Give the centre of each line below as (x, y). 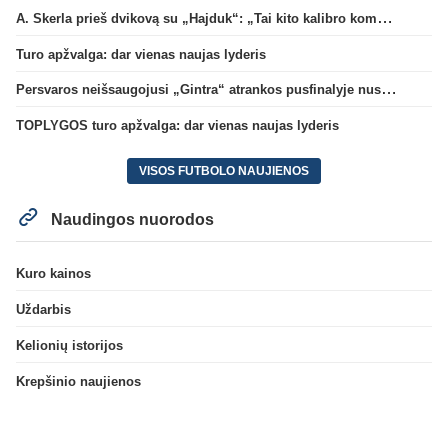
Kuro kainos (53, 274)
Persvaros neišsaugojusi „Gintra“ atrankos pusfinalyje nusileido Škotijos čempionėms (389, 89)
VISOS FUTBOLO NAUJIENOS (224, 170)
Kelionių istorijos (69, 345)
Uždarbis (43, 310)
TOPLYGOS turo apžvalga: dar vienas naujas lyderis (177, 126)
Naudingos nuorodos (131, 219)
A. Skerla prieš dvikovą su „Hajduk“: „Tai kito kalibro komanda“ (385, 17)
